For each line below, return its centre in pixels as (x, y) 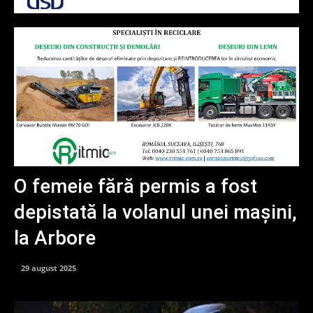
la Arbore (55, 238)
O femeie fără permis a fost (136, 186)
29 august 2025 (49, 268)
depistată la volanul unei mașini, (155, 212)
